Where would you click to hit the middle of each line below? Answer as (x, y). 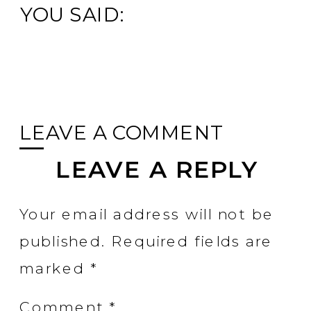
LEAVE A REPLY (157, 169)
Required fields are (192, 242)
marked (55, 269)
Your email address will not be (147, 214)
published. (63, 242)
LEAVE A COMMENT (121, 133)
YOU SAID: (73, 15)
